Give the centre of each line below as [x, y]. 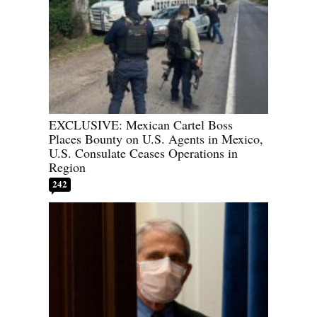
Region [67, 167]
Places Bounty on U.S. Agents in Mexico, [156, 139]
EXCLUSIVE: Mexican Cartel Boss [141, 125]
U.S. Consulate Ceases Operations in [143, 153]
